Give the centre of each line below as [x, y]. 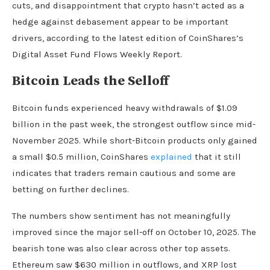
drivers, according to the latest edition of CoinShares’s [128, 38]
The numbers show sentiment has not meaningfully [121, 215]
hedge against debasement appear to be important [120, 21]
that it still [217, 156]
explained [171, 156]
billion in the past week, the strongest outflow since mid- [134, 124]
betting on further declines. [71, 189]
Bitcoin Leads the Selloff [90, 81]
